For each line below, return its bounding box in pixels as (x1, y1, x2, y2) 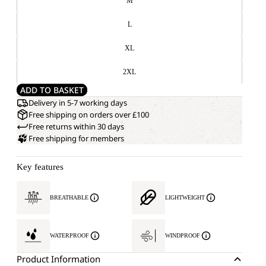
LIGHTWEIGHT (165, 194, 205, 201)
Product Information (17, 253, 100, 265)
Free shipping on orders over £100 (28, 109, 149, 120)
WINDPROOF (165, 232, 200, 239)
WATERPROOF (50, 232, 89, 239)
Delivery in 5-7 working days (28, 97, 127, 108)
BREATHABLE (50, 194, 88, 201)
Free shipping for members (28, 133, 124, 144)
